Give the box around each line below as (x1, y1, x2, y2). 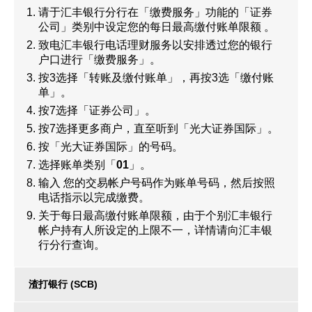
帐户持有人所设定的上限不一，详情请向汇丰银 (38, 224, 272, 236)
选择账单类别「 (38, 159, 116, 171)
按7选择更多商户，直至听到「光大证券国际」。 (38, 123, 279, 134)
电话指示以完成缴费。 (38, 192, 150, 203)
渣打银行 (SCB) (29, 279, 97, 290)
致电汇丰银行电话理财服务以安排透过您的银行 (38, 39, 272, 51)
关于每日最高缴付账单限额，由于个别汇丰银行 (38, 210, 272, 221)
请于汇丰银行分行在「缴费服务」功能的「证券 (38, 6, 272, 18)
